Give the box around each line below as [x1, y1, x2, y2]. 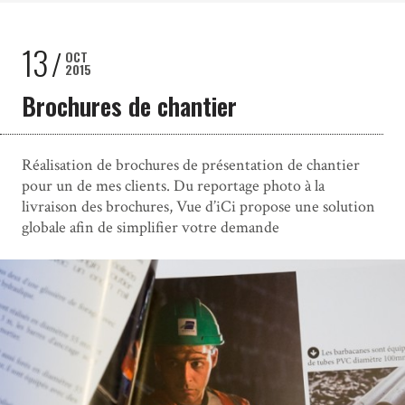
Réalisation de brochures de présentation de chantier [21, 154, 360, 175]
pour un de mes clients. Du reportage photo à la [21, 174, 325, 196]
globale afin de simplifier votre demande [21, 216, 279, 238]
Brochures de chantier [21, 87, 237, 124]
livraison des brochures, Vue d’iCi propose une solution [21, 195, 375, 217]
